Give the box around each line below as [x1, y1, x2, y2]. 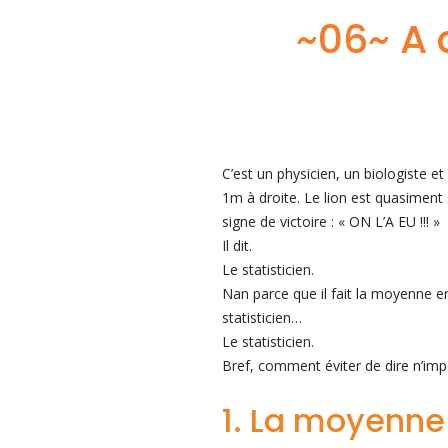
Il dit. [222, 236, 252, 255]
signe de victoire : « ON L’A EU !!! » [222, 212, 440, 231]
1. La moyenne [222, 398, 445, 443]
